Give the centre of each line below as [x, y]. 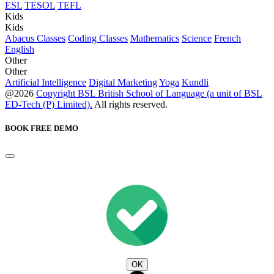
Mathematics [155, 39]
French [228, 39]
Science [197, 39]
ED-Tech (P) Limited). [49, 105]
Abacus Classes [35, 39]
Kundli [195, 83]
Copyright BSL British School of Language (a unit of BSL [149, 94]
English [20, 50]
